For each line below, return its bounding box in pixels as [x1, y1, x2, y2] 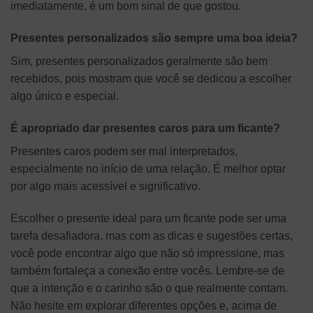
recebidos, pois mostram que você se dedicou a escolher [10, 72, 291, 85]
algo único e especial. [10, 89, 119, 102]
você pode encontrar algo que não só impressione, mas [10, 247, 284, 259]
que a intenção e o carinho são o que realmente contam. [10, 282, 288, 294]
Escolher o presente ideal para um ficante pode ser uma [10, 212, 286, 224]
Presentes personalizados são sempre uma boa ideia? [10, 31, 298, 44]
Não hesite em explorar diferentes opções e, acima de [10, 299, 277, 312]
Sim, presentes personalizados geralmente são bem [10, 54, 268, 67]
